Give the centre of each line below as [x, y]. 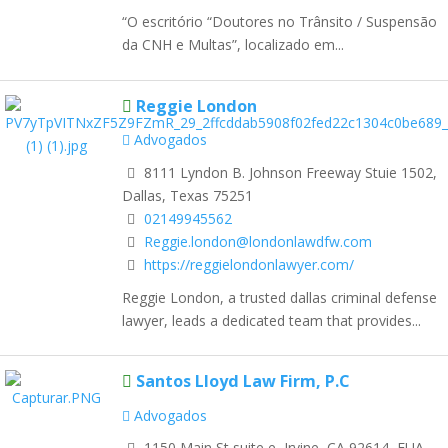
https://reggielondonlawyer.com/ [249, 264]
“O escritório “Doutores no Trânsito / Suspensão [279, 21]
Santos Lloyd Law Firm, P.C [243, 381]
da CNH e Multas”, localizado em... [233, 44]
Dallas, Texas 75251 [187, 195]
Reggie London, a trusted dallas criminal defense [279, 297]
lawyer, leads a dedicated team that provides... [271, 320]
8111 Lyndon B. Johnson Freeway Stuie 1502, [288, 172]
